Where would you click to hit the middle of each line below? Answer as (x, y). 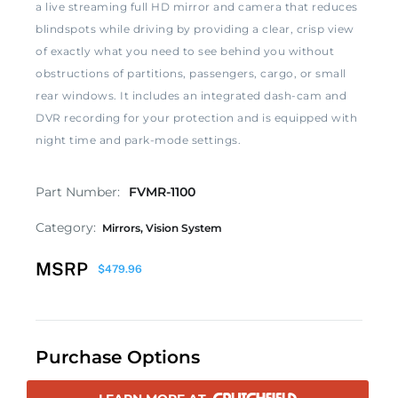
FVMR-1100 (162, 192)
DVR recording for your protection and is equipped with (196, 118)
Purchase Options (118, 357)
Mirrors (121, 228)
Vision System (184, 228)
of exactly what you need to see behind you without (185, 51)
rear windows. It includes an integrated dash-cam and (191, 96)
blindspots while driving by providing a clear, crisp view (195, 29)
